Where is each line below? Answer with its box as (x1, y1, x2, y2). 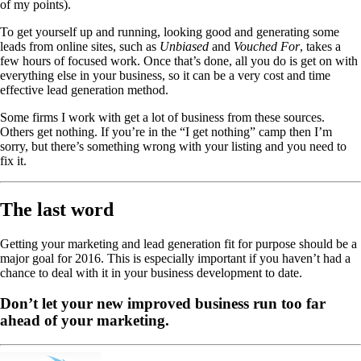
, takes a (300, 39, 341, 53)
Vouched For (234, 39, 300, 53)
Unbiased (160, 39, 209, 53)
